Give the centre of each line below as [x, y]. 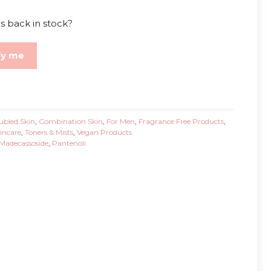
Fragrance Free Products [181, 121]
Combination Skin [70, 121]
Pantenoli [69, 143]
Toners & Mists [49, 132]
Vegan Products [104, 132]
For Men [120, 121]
